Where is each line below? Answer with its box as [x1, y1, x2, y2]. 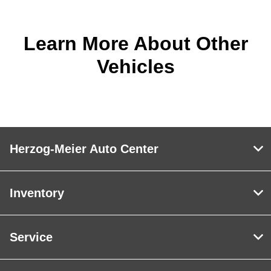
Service [10, 230, 53, 244]
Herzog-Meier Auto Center [10, 142, 158, 156]
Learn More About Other [23, 33, 248, 55]
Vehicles [96, 56, 175, 78]
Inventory [10, 186, 64, 200]
